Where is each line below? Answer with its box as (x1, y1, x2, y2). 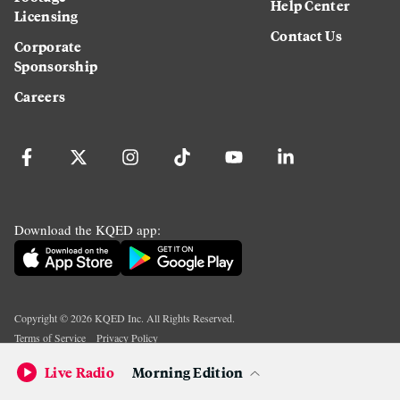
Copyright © (14, 311, 71, 326)
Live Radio (45, 362, 114, 382)
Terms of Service (14, 330, 86, 346)
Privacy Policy (96, 330, 158, 346)
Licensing (14, 5, 79, 27)
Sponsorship (14, 55, 98, 77)
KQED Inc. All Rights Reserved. (92, 311, 235, 326)
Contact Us (270, 25, 342, 46)
